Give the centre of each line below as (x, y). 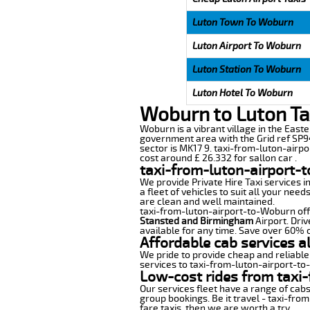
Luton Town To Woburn (243, 22)
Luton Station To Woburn (246, 69)
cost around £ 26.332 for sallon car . (218, 158)
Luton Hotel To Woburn (242, 93)
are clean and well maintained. (207, 201)
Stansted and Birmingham (196, 221)
